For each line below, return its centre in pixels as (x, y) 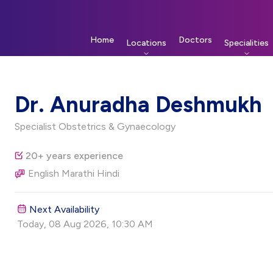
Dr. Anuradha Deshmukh (138, 105)
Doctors (195, 40)
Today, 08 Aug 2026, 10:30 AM (85, 224)
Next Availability (64, 209)
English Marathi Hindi (73, 173)
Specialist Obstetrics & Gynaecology (95, 126)
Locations (146, 43)
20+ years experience (74, 156)
